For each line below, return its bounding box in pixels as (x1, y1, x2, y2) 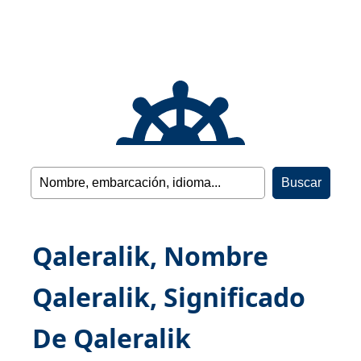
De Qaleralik (32, 321, 191, 355)
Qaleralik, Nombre (32, 239, 268, 273)
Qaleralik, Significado (32, 280, 305, 314)
